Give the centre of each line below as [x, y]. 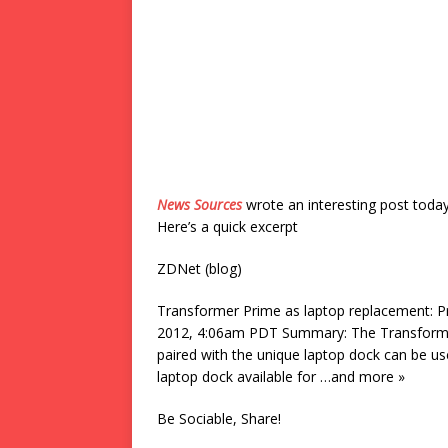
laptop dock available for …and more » [281, 376]
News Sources [199, 204]
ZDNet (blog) [199, 268]
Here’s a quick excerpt [227, 226]
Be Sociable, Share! [219, 418]
